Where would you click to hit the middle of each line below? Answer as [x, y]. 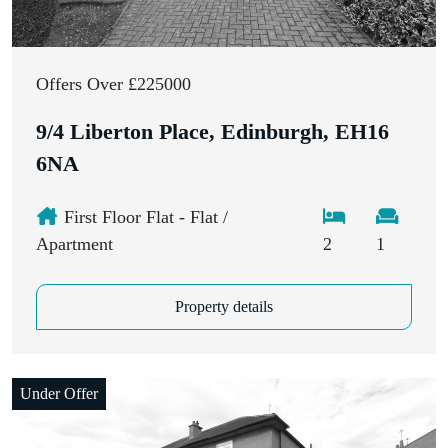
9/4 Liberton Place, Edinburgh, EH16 [212, 131]
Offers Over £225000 [113, 83]
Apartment [74, 243]
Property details [224, 306]
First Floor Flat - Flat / [143, 216]
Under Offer [59, 393]
